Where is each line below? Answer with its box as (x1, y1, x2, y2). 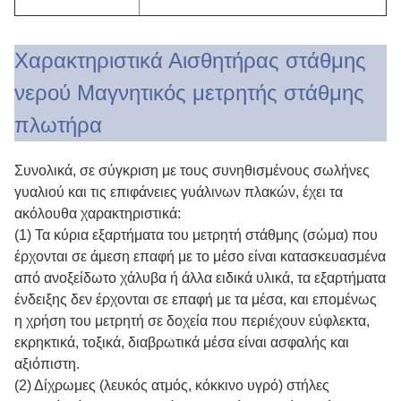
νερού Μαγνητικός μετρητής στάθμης (14, 81, 364, 106)
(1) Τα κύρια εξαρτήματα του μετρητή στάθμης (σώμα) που (14, 227, 378, 243)
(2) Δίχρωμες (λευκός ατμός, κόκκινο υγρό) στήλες (14, 378, 329, 394)
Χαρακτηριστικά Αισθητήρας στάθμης (14, 48, 366, 73)
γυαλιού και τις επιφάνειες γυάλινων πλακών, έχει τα (14, 184, 343, 200)
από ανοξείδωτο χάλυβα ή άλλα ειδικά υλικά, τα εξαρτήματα (14, 270, 386, 286)
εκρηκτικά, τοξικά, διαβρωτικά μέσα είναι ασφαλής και (14, 335, 349, 351)
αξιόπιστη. (14, 356, 80, 372)
